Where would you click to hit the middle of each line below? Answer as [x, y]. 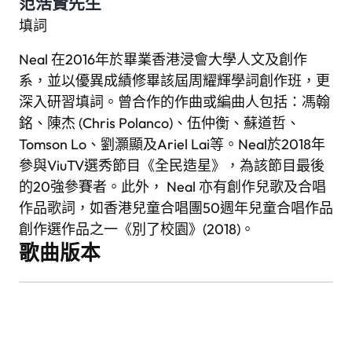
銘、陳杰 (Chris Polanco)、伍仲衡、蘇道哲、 [159, 123]
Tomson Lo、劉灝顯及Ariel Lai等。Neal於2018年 [172, 144]
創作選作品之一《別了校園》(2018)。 [137, 229]
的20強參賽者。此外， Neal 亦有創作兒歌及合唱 [172, 186]
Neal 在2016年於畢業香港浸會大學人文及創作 [163, 59]
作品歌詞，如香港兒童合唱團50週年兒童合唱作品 [176, 207]
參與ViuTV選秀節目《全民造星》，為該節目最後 [172, 165]
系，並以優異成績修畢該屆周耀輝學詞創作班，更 [174, 80]
